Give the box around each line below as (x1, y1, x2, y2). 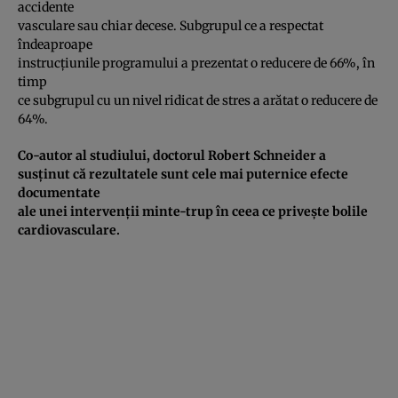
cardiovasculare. (18, 221, 120, 238)
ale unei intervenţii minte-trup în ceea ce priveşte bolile (18, 203, 368, 219)
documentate (18, 184, 100, 201)
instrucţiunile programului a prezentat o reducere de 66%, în (18, 54, 375, 71)
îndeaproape (18, 36, 92, 52)
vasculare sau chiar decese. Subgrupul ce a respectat (18, 17, 323, 34)
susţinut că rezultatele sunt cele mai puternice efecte (18, 165, 348, 182)
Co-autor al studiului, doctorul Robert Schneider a (18, 147, 326, 163)
